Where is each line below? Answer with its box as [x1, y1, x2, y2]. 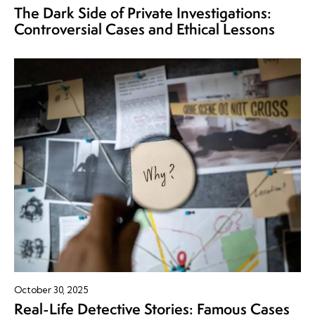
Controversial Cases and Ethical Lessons [14, 18, 275, 39]
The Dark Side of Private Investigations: [14, 2, 271, 23]
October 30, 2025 [14, 284, 88, 296]
